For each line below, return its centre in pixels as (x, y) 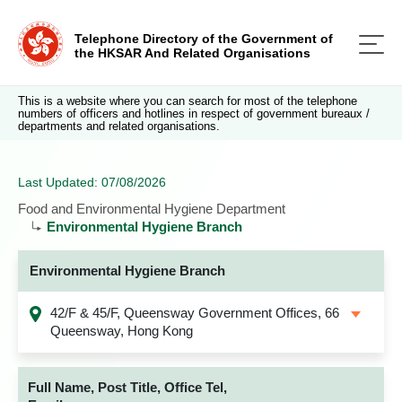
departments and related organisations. (119, 126)
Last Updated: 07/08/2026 (92, 182)
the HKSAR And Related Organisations (192, 53)
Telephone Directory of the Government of (204, 39)
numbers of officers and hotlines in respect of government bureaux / (194, 114)
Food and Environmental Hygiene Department (152, 209)
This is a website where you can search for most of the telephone (188, 101)
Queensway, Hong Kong (122, 331)
